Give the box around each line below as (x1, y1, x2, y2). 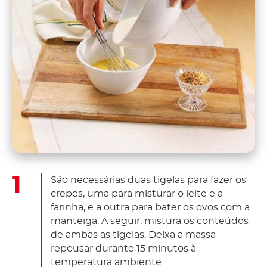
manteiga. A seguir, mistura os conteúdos (51, 216, 249, 226)
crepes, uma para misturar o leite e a (51, 188, 223, 198)
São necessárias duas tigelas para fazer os (51, 175, 246, 185)
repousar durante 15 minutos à (51, 243, 196, 253)
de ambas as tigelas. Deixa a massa (51, 229, 216, 240)
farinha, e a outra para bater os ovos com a (51, 202, 250, 212)
